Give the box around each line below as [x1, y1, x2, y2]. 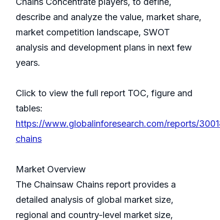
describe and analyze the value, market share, [16, 12, 201, 23]
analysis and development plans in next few [16, 42, 192, 53]
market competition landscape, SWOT [16, 27, 170, 38]
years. [16, 57, 40, 68]
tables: [16, 103, 43, 114]
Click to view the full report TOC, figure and [16, 88, 192, 99]
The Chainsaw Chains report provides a [16, 179, 176, 190]
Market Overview [16, 164, 86, 175]
